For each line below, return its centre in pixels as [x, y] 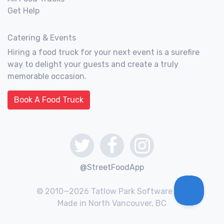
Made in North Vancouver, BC [112, 203]
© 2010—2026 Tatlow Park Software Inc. [112, 191]
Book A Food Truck [49, 100]
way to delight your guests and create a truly [93, 64]
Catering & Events [42, 38]
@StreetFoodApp [112, 167]
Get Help [23, 11]
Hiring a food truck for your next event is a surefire [103, 52]
